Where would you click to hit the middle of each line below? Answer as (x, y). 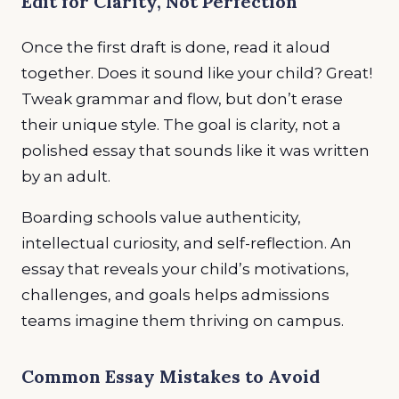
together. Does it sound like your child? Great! (197, 73)
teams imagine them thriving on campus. (183, 320)
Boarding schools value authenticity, (161, 217)
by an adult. (68, 176)
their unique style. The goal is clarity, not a (181, 124)
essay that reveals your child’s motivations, (185, 269)
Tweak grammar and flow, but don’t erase (182, 98)
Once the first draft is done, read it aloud (176, 47)
